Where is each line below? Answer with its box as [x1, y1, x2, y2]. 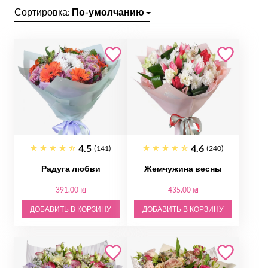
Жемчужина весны [144, 163, 222, 173]
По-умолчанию [72, 6, 144, 17]
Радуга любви [41, 163, 100, 173]
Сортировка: [14, 6, 72, 17]
